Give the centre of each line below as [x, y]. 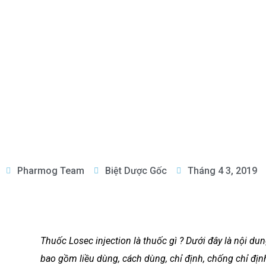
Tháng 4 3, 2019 [222, 171]
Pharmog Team [51, 171]
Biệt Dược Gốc [136, 171]
